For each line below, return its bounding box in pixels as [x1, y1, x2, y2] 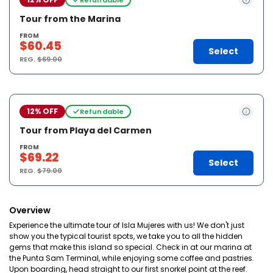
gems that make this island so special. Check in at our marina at [9, 242, 252, 252]
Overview [9, 204, 51, 216]
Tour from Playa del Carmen [19, 124, 152, 136]
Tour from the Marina [19, 13, 121, 25]
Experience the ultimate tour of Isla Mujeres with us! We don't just [9, 220, 244, 230]
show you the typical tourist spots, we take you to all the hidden [9, 231, 243, 241]
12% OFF [27, 106, 58, 116]
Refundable [79, 106, 124, 116]
